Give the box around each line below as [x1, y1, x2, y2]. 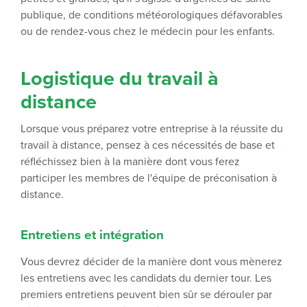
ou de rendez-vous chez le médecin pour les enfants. [21, 25, 275, 38]
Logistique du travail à [21, 66, 219, 90]
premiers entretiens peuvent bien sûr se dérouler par [21, 288, 272, 302]
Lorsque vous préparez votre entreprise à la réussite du [21, 122, 283, 136]
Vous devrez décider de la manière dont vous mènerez [21, 255, 282, 269]
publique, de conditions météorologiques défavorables [21, 8, 282, 22]
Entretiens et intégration [21, 228, 164, 243]
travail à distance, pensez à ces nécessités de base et [21, 138, 275, 152]
